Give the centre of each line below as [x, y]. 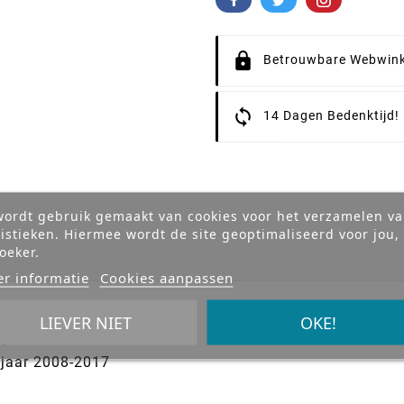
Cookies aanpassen [166, 277]
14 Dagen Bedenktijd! [331, 115]
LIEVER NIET [86, 322]
